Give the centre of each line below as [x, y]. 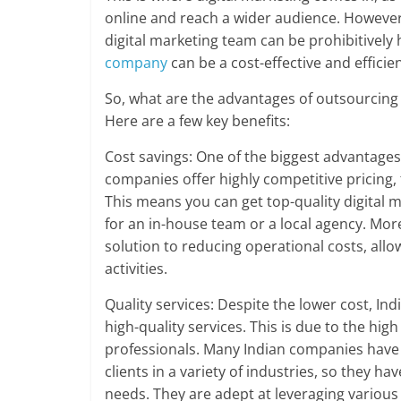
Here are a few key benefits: [197, 121]
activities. [136, 269]
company [138, 63]
